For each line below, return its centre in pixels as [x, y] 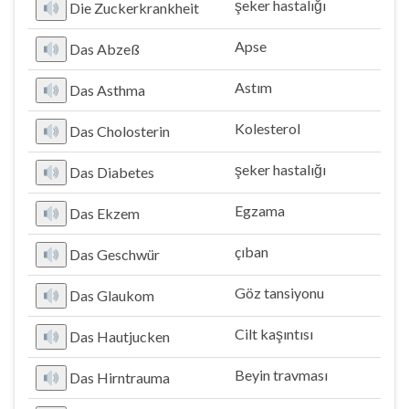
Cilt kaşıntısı [274, 334]
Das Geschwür [115, 254]
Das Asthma [108, 90]
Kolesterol [267, 128]
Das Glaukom [112, 295]
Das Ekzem [105, 213]
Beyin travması [281, 375]
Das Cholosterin [120, 131]
